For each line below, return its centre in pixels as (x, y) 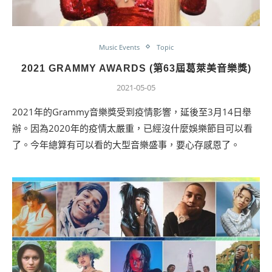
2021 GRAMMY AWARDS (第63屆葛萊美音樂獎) (136, 68)
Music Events (119, 47)
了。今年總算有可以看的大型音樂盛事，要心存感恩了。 (126, 144)
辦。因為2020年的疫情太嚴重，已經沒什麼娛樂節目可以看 (132, 128)
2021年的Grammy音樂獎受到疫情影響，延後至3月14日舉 (132, 111)
